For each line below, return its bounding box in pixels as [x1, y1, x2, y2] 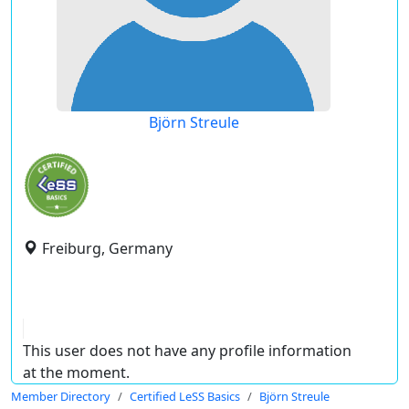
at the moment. [23, 362, 130, 383]
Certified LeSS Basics [130, 388, 240, 404]
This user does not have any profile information [23, 341, 351, 361]
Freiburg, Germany [42, 238, 173, 258]
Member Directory [11, 388, 110, 404]
